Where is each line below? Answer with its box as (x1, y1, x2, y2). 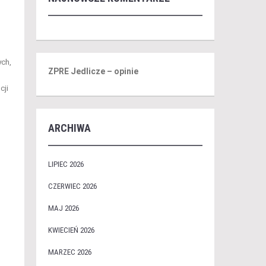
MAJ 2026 (47, 204, 79, 213)
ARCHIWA (47, 122, 91, 134)
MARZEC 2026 (47, 248, 91, 256)
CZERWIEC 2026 (47, 182, 97, 191)
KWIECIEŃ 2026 (47, 226, 94, 235)
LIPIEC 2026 (47, 160, 84, 169)
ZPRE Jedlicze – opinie (47, 66, 138, 76)
